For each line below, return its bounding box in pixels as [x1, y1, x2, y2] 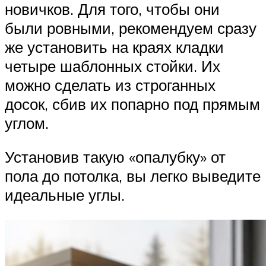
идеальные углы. [5, 185, 125, 205]
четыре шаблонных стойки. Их [5, 56, 220, 75]
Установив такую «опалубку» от [5, 147, 226, 167]
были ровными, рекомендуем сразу [5, 18, 256, 37]
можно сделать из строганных [5, 75, 216, 94]
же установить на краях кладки [5, 37, 224, 56]
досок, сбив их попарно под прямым [5, 94, 260, 113]
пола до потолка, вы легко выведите [5, 166, 261, 186]
